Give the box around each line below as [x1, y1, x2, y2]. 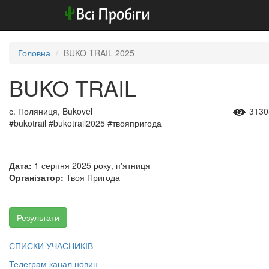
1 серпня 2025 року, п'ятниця [34, 159, 150, 171]
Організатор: [9, 171, 66, 183]
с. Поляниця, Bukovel [9, 105, 92, 117]
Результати [17, 211, 59, 223]
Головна [18, 47, 50, 59]
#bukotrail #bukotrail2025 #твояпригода [9, 117, 164, 129]
